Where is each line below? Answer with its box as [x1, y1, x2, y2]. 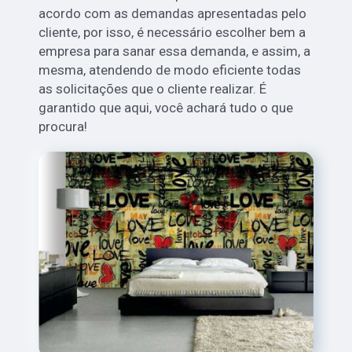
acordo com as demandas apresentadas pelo [38, 5, 307, 22]
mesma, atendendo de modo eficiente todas [38, 62, 302, 79]
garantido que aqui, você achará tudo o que [38, 100, 294, 116]
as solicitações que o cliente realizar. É [38, 81, 267, 97]
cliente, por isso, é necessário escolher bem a [38, 24, 306, 41]
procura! [38, 119, 88, 135]
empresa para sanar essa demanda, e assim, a [38, 43, 311, 60]
